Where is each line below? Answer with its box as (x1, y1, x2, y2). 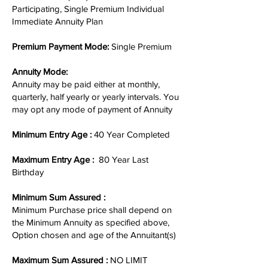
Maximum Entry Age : (12, 154, 96, 165)
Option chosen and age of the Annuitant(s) (12, 230, 176, 240)
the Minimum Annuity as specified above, (12, 217, 169, 227)
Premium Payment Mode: (12, 41, 109, 51)
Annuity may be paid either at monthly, (12, 79, 160, 89)
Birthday (12, 167, 44, 177)
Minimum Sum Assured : (12, 192, 105, 202)
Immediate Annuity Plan (12, 16, 103, 26)
